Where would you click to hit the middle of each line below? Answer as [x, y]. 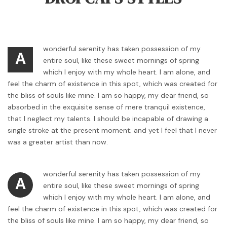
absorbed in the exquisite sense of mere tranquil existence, [106, 107]
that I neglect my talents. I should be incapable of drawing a [108, 119]
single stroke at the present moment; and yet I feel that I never [112, 130]
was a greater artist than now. [58, 142]
